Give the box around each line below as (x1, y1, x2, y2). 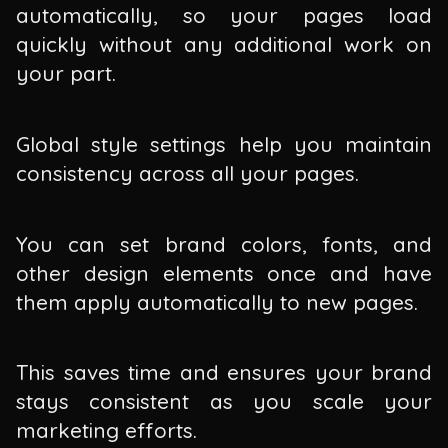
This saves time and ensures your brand (16, 359, 432, 386)
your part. (16, 60, 116, 87)
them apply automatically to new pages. (16, 288, 418, 315)
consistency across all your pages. (16, 159, 359, 186)
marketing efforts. (16, 417, 197, 444)
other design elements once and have (16, 259, 432, 286)
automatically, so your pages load (16, 2, 432, 29)
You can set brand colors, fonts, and (16, 230, 432, 257)
